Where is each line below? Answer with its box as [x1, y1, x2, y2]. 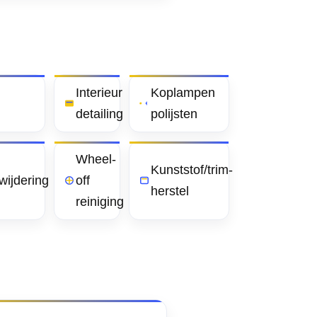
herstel [151, 184, 189, 198]
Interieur [76, 86, 122, 100]
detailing [76, 107, 123, 121]
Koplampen [151, 86, 215, 100]
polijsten [151, 107, 197, 121]
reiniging [76, 195, 124, 209]
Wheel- [76, 152, 116, 166]
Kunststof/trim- [151, 163, 233, 177]
